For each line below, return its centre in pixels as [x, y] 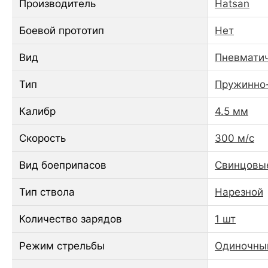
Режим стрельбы [62, 246]
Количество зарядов [71, 219]
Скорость [42, 138]
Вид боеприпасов [63, 165]
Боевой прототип [62, 30]
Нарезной [239, 192]
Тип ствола [47, 192]
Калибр [37, 111]
